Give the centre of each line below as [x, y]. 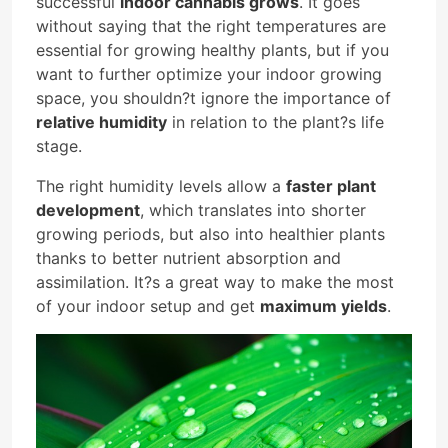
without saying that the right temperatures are [211, 25]
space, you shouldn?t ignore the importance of [213, 97]
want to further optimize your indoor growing [209, 73]
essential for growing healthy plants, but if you [212, 49]
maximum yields [323, 305]
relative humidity [101, 121]
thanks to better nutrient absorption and [188, 257]
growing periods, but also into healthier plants [210, 233]
